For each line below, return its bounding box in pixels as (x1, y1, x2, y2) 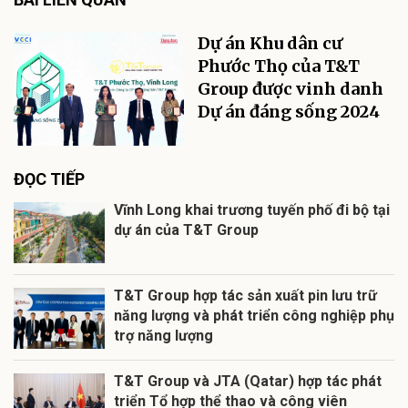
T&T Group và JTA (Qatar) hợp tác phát (114, 372, 382, 390)
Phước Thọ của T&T (198, 56, 361, 77)
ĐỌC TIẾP (14, 168, 85, 189)
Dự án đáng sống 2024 (198, 101, 381, 123)
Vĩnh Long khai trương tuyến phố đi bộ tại (114, 200, 390, 219)
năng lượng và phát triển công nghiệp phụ (114, 306, 394, 324)
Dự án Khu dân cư (198, 33, 343, 55)
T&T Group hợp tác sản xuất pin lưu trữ (114, 286, 377, 304)
